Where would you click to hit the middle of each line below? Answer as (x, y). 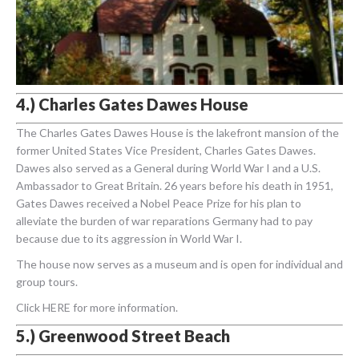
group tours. (47, 282)
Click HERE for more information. (97, 308)
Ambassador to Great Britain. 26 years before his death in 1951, (175, 186)
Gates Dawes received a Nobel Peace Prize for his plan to (159, 204)
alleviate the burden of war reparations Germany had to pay (164, 221)
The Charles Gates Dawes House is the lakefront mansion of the (177, 133)
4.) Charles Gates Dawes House (132, 105)
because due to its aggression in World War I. (129, 239)
